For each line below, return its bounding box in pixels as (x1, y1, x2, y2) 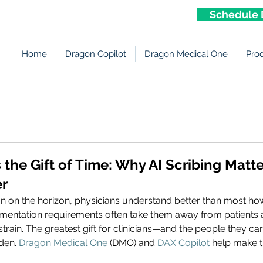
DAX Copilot (157, 237, 210, 249)
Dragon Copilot (65, 49, 126, 60)
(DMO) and (107, 237, 157, 249)
